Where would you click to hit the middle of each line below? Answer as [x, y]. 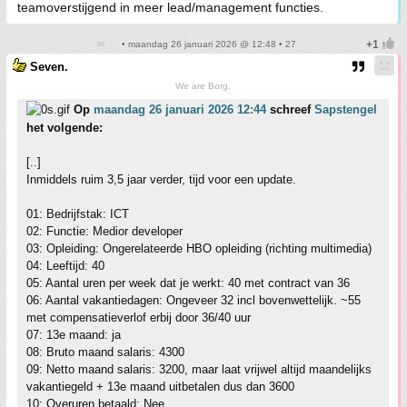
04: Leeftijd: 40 [65, 266]
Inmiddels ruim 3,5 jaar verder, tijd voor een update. [161, 179]
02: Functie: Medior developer [104, 231]
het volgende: [65, 128]
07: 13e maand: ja [74, 335]
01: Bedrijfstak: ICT [78, 214]
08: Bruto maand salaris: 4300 [105, 352]
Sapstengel [346, 109]
